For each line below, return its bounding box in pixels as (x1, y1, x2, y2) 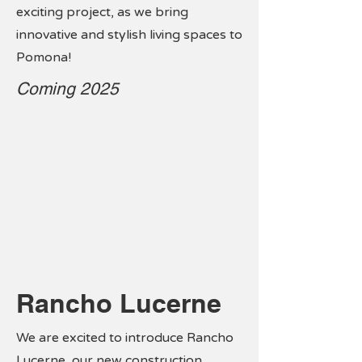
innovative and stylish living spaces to (16, 27, 242, 43)
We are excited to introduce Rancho (16, 330, 234, 346)
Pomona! (16, 49, 71, 65)
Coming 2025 (16, 78, 119, 99)
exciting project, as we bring (16, 4, 188, 20)
